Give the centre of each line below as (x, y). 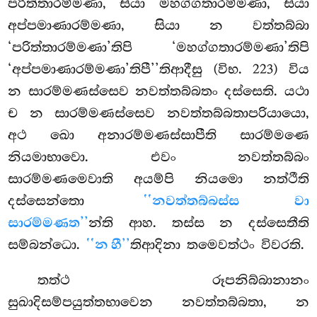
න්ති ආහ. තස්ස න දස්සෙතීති (199, 223)
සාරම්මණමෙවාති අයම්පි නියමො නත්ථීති (158, 179)
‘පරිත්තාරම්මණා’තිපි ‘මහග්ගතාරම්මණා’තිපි (158, 48)
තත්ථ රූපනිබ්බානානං (173, 281)
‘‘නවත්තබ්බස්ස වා (226, 202)
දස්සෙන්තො (76, 201)
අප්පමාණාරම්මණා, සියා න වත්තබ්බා (158, 26)
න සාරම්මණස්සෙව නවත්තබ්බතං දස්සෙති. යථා (158, 92)
